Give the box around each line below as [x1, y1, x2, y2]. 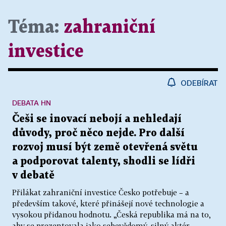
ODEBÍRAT [181, 78, 218, 87]
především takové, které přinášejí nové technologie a [12, 199, 204, 208]
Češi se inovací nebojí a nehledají [12, 114, 182, 124]
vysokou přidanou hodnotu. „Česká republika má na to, [12, 210, 211, 219]
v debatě [12, 171, 54, 181]
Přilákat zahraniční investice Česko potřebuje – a [12, 188, 189, 197]
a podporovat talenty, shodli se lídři [12, 156, 195, 166]
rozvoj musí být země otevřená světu [12, 142, 198, 152]
